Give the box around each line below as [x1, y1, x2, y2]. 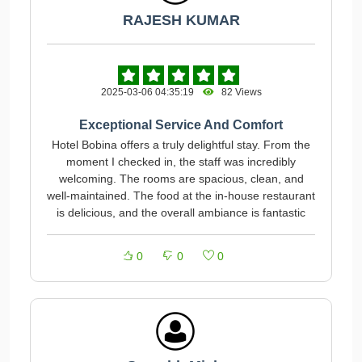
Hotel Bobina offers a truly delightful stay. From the [52, 138, 310, 151]
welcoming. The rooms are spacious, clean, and [58, 172, 304, 185]
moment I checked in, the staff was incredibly [66, 155, 296, 168]
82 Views [213, 86, 262, 98]
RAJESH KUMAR [122, 12, 240, 28]
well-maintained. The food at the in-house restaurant [47, 189, 315, 202]
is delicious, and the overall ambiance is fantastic [57, 206, 305, 219]
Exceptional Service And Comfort [79, 118, 283, 132]
